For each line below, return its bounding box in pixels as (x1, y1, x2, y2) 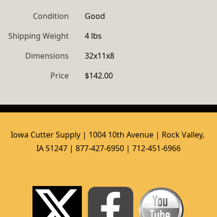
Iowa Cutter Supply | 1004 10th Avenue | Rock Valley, (11, 129, 204, 140)
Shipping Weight (8, 31, 69, 41)
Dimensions (25, 50, 69, 61)
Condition (33, 11, 69, 21)
